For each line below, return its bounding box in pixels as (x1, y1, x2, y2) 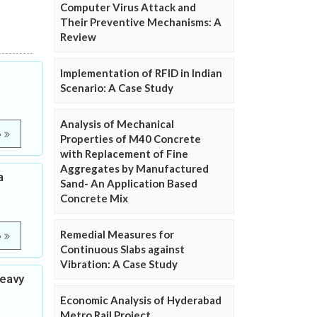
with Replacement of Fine (60, 147, 188, 160)
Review (60, 30, 96, 43)
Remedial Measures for (60, 228, 174, 241)
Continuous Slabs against (60, 243, 185, 255)
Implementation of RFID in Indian (60, 67, 222, 79)
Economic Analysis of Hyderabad (60, 294, 221, 306)
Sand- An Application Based (60, 177, 197, 190)
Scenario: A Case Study (60, 81, 173, 94)
